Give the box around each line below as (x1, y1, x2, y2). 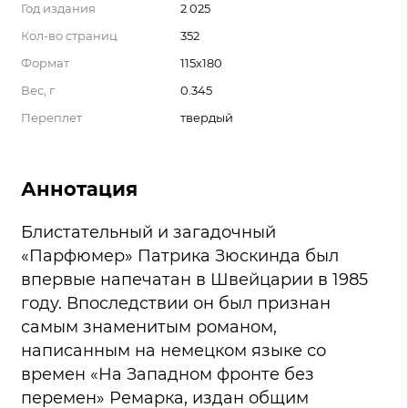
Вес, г (21, 83, 55, 97)
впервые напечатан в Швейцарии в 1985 (21, 270, 368, 291)
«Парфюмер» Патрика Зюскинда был (21, 246, 339, 267)
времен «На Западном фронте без (21, 364, 314, 385)
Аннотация (21, 178, 138, 201)
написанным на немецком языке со (21, 341, 326, 362)
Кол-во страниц (21, 28, 117, 43)
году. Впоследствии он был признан (21, 293, 331, 314)
